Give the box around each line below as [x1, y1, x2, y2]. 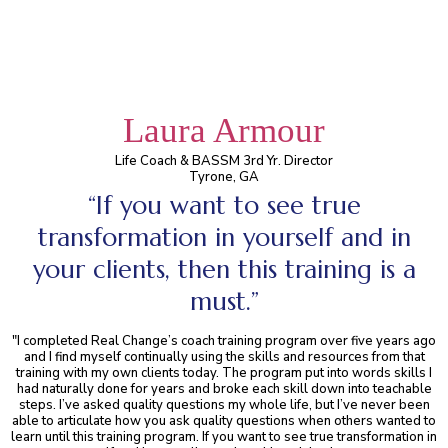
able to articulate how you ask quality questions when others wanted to [12, 412, 436, 430]
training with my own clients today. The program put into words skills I [16, 364, 432, 382]
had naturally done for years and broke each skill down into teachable [16, 380, 432, 398]
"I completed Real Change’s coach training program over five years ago [12, 332, 436, 350]
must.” [189, 286, 259, 317]
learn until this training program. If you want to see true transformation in [11, 428, 437, 446]
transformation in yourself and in [37, 222, 411, 253]
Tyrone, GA [189, 168, 259, 186]
